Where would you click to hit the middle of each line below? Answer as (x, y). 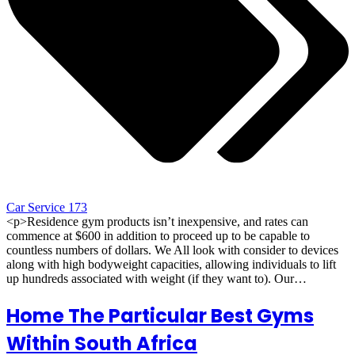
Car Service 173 (47, 208)
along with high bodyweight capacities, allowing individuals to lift (171, 265)
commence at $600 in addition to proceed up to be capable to (158, 236)
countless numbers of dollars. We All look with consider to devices (172, 250)
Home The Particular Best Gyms (160, 316)
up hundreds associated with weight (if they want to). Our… (157, 279)
